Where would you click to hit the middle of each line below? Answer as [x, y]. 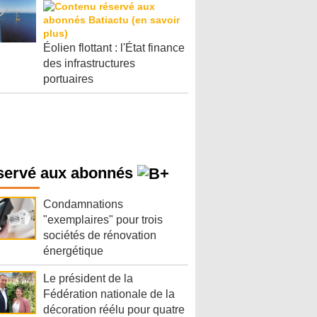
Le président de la [88, 279]
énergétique [73, 251]
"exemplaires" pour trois [103, 220]
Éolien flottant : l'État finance [114, 48]
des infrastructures [89, 63]
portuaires [68, 79]
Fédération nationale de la [109, 294]
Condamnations [83, 204]
